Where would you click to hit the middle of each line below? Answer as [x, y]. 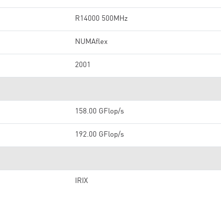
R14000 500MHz [101, 19]
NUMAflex [91, 42]
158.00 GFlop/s [99, 112]
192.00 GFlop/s [99, 135]
